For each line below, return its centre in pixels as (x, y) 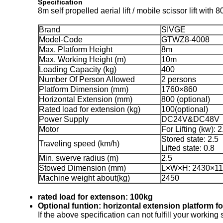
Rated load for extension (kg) (90, 109)
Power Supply (64, 119)
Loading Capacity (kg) (78, 69)
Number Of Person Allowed (87, 79)
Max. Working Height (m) (82, 59)
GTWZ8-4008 (185, 40)
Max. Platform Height (76, 50)
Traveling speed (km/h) (79, 144)
